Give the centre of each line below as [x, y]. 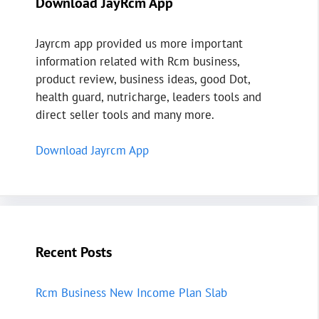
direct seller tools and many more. [125, 114]
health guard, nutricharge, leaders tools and [148, 96]
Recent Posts [74, 252]
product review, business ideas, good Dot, [143, 79]
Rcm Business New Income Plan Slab [131, 293]
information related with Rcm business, [137, 61]
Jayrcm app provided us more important [139, 43]
